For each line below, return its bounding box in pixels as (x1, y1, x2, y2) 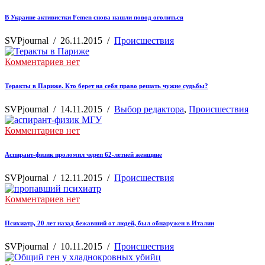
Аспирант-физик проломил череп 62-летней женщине (5, 150, 162, 158)
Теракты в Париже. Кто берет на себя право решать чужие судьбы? (5, 82, 208, 89)
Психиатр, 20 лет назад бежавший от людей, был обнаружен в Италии (5, 219, 214, 227)
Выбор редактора (114, 104, 184, 114)
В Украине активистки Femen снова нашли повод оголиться (5, 13, 183, 21)
